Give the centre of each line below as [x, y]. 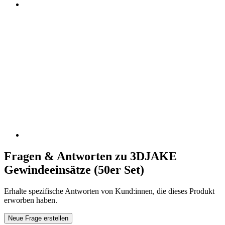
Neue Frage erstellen [38, 218]
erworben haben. [31, 200]
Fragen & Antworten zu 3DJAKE [90, 156]
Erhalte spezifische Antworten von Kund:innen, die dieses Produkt [109, 191]
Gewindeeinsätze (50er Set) [74, 170]
